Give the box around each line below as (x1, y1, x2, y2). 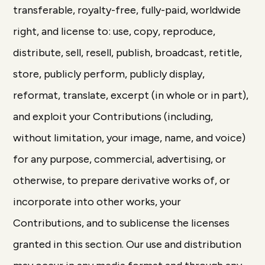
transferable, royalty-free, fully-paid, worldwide (13, 4, 241, 17)
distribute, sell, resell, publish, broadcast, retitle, (13, 46, 243, 59)
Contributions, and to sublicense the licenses (13, 216, 230, 230)
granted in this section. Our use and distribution (13, 238, 242, 251)
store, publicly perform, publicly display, (13, 67, 205, 80)
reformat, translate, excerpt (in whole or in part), (13, 89, 249, 102)
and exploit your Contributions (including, (13, 110, 214, 123)
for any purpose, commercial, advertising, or (13, 153, 227, 166)
